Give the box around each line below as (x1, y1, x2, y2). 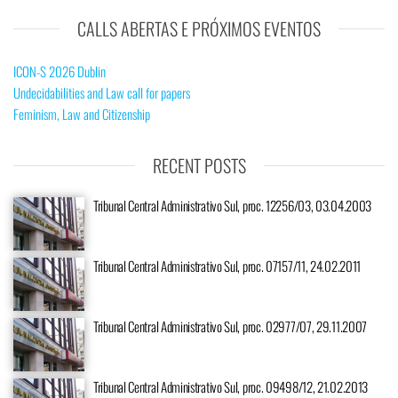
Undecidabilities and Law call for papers (13, 83, 190, 103)
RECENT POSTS (152, 152, 246, 179)
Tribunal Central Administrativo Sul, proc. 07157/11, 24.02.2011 (93, 256, 362, 276)
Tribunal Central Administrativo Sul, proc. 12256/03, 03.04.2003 (93, 195, 372, 216)
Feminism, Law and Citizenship (13, 104, 150, 124)
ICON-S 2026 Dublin (13, 61, 106, 82)
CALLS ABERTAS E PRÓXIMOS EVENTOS (77, 15, 321, 43)
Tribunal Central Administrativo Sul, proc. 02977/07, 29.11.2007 (93, 316, 368, 337)
